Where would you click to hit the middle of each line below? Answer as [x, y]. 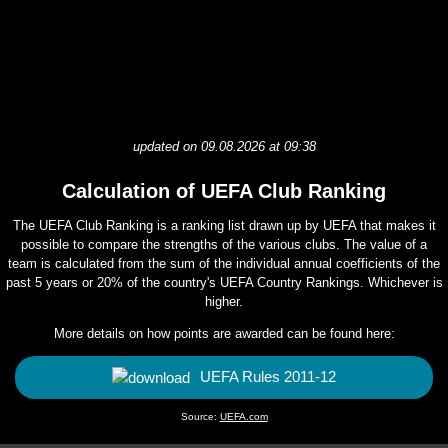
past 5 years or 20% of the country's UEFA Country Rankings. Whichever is [224, 282]
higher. [224, 301]
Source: [200, 417]
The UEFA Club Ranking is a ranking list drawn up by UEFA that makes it [224, 225]
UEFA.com [243, 417]
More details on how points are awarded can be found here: [224, 333]
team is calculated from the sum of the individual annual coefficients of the [224, 263]
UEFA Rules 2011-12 [268, 376]
